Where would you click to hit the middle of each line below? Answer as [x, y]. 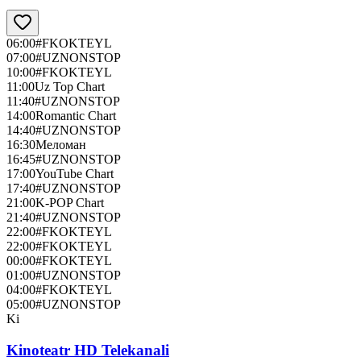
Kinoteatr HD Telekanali [88, 350]
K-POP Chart [70, 203]
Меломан [61, 145]
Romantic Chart [76, 116]
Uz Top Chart [70, 87]
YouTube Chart [75, 174]
